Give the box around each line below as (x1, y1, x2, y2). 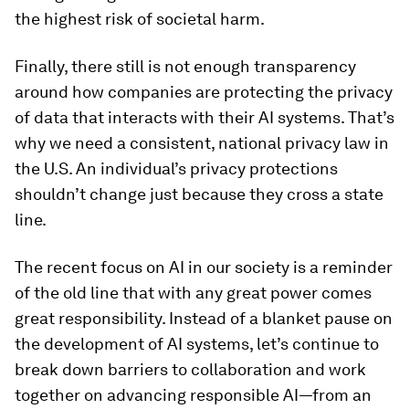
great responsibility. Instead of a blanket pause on (15, 309, 393, 328)
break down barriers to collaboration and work (15, 360, 366, 379)
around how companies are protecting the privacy (15, 82, 393, 101)
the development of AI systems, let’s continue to (15, 334, 379, 353)
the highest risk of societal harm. (15, 9, 265, 28)
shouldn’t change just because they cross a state (15, 184, 383, 204)
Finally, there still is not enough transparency (15, 57, 356, 76)
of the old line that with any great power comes (15, 283, 372, 302)
